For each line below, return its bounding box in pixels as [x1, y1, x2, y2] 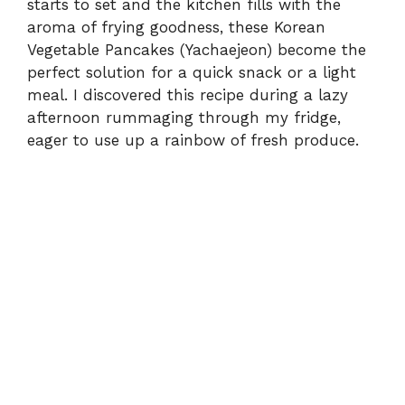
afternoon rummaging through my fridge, [27, 108, 341, 127]
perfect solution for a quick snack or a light [27, 63, 356, 82]
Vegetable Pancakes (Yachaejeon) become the [27, 41, 366, 60]
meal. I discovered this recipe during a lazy [27, 86, 348, 105]
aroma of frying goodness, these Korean [27, 18, 325, 37]
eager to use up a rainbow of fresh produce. [27, 131, 359, 150]
